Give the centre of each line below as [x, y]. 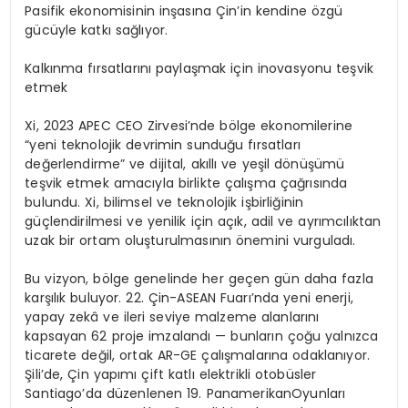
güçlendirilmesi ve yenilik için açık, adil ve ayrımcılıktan [203, 222]
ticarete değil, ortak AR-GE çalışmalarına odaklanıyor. [198, 356]
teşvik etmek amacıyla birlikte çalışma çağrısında [186, 184]
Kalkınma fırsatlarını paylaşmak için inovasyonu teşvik [199, 69]
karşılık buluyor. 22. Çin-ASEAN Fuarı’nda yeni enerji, [189, 298]
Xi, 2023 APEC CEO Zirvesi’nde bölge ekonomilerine [189, 126]
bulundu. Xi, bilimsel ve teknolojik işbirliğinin [164, 203]
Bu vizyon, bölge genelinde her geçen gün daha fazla [199, 279]
